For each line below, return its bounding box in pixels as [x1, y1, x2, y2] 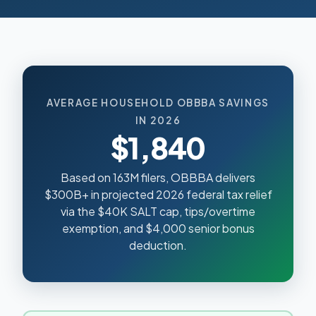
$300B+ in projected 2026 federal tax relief [44, 186, 272, 202]
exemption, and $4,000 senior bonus [61, 220, 255, 236]
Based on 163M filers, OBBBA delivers [61, 169, 255, 185]
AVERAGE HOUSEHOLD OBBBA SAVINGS [47, 96, 269, 109]
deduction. [129, 237, 187, 253]
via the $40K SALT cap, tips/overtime [61, 203, 255, 219]
